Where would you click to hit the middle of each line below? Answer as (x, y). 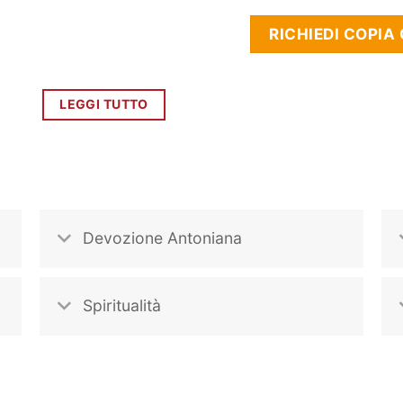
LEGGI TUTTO (104, 104)
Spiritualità (122, 306)
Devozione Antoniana (163, 238)
